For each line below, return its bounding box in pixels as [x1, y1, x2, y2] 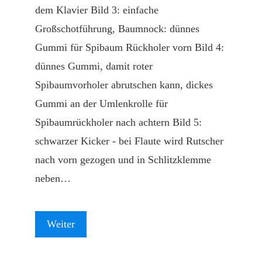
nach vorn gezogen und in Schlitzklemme [35, 154, 211, 166]
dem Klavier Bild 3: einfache [35, 4, 158, 16]
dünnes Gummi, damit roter [35, 60, 153, 72]
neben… [35, 173, 71, 184]
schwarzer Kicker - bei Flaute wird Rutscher [35, 135, 223, 147]
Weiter [47, 218, 75, 230]
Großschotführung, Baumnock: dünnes [35, 23, 199, 35]
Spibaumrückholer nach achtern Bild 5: [35, 116, 202, 128]
